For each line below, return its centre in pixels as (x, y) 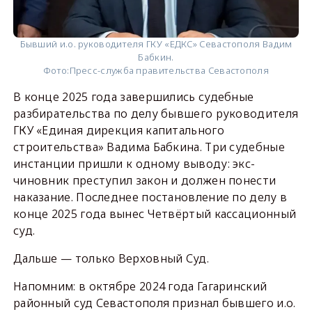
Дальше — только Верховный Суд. (111, 259)
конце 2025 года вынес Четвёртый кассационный (155, 214)
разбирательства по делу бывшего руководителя (156, 114)
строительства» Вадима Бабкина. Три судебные (149, 147)
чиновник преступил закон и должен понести (145, 181)
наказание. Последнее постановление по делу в (150, 197)
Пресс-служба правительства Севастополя (169, 71)
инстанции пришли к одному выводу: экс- (134, 164)
